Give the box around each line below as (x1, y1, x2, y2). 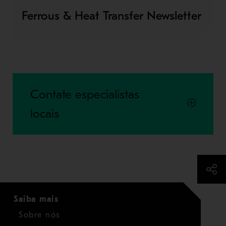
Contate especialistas (30, 87, 139, 102)
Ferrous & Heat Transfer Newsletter (21, 9, 201, 23)
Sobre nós (19, 210, 61, 220)
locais (30, 106, 59, 121)
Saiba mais (14, 195, 59, 204)
